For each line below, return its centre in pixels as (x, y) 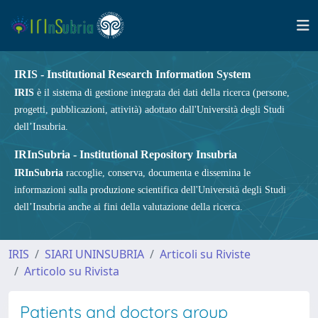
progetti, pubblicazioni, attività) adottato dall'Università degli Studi (149, 110)
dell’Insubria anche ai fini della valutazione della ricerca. (128, 207)
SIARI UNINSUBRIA (94, 254)
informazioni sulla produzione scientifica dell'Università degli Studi (150, 190)
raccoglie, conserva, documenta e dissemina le (157, 173)
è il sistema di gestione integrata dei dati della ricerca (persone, (162, 93)
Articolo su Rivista (72, 271)
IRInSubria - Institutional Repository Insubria (126, 154)
